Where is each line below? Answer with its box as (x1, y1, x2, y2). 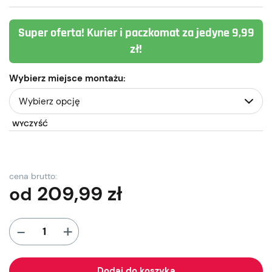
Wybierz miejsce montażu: (9, 72, 126, 84)
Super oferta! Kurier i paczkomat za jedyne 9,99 (18, 25, 254, 41)
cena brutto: (9, 171, 57, 182)
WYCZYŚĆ (12, 119, 48, 129)
